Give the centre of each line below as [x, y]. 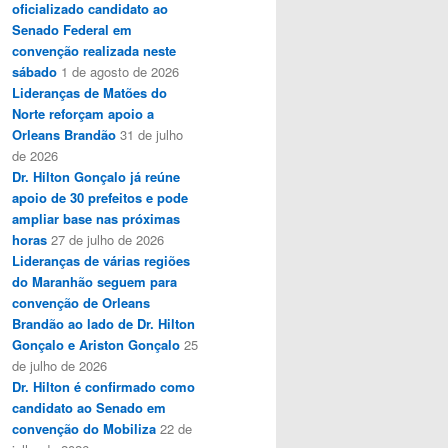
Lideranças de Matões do [89, 92]
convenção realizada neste [94, 50]
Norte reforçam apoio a [83, 113]
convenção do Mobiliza [84, 428]
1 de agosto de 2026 [120, 71]
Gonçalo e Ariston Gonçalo [96, 344]
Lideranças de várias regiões [101, 260]
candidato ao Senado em [89, 407]
